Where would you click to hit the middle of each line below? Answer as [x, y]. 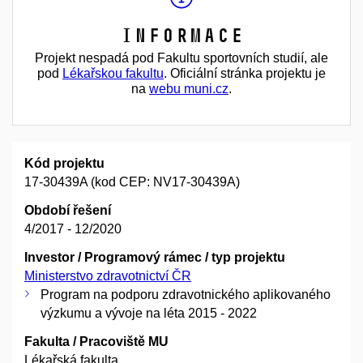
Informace [181, 35]
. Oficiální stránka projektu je [245, 73]
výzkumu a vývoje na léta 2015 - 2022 [149, 313]
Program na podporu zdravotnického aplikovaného [186, 294]
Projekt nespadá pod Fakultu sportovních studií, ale [181, 58]
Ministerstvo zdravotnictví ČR [108, 275]
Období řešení [68, 210]
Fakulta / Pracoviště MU [96, 341]
